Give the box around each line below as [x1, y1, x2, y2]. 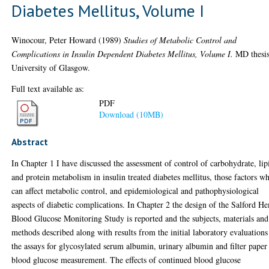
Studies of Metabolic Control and [124, 34, 237, 46]
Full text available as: [11, 82, 85, 94]
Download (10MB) [99, 109, 164, 121]
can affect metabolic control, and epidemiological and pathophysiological [11, 185, 259, 196]
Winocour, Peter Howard [11, 34, 97, 46]
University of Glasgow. [11, 61, 91, 73]
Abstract [11, 136, 49, 148]
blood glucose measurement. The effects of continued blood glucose [11, 254, 241, 265]
